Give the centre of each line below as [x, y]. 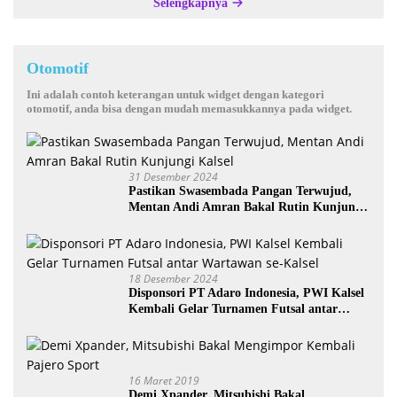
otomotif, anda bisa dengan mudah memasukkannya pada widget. [189, 109]
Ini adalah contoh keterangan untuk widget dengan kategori [175, 94]
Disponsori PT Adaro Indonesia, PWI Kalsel [246, 293]
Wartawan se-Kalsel [182, 325]
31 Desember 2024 [173, 177]
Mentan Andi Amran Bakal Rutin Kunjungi [247, 207]
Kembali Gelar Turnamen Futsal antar [233, 309]
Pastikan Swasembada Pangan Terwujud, [240, 191]
